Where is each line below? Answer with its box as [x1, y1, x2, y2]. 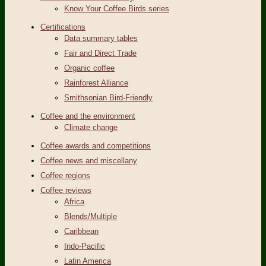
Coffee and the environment [40, 112, 135, 121]
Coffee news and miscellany [40, 156, 137, 166]
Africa [64, 197, 84, 207]
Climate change [64, 123, 118, 132]
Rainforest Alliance [64, 78, 128, 88]
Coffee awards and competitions [40, 141, 151, 151]
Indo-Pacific [64, 242, 105, 251]
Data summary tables [64, 34, 138, 43]
